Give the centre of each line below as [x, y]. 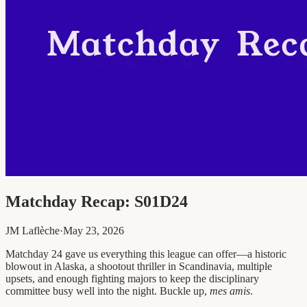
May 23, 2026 [94, 230]
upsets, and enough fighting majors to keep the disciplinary [132, 278]
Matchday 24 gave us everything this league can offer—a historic [146, 254]
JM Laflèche [33, 230]
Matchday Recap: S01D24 [97, 201]
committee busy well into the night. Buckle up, [108, 291]
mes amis [230, 291]
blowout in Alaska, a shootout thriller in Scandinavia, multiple [139, 266]
